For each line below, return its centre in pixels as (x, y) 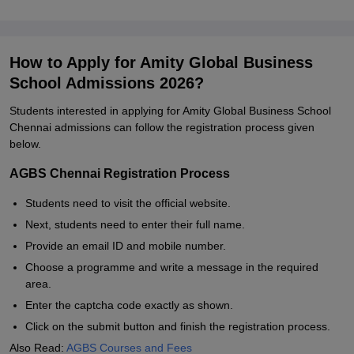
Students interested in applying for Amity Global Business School (170, 111)
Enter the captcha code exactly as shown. (129, 305)
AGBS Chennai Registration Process (120, 173)
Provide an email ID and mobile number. (126, 246)
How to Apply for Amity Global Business (161, 62)
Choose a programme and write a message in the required (172, 267)
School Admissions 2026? (107, 83)
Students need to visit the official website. (128, 203)
